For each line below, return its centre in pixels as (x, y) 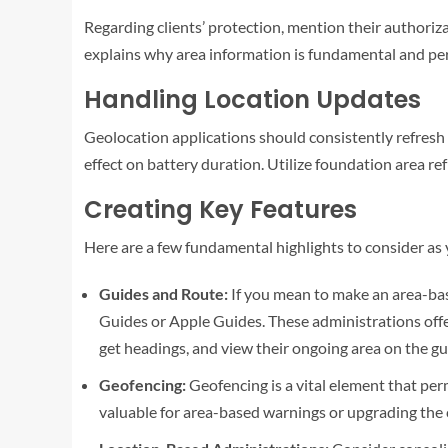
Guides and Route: (163, 293)
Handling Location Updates (252, 99)
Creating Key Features (220, 209)
